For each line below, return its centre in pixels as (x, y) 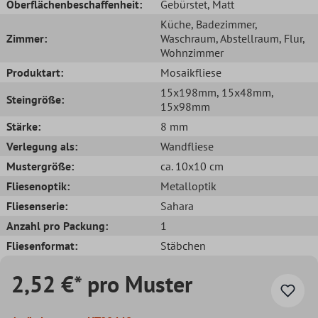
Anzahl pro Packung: (57, 225)
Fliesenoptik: (38, 186)
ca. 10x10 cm (192, 166)
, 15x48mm (244, 92)
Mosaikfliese (191, 72)
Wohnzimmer (192, 52)
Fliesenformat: (42, 245)
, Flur (291, 38)
